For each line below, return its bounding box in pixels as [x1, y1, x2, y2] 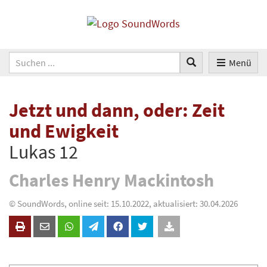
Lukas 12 [9, 140, 78, 164]
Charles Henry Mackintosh [9, 168, 214, 191]
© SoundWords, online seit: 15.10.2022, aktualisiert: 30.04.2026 [9, 198, 238, 210]
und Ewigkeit [9, 119, 119, 144]
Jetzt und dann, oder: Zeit [9, 98, 225, 123]
